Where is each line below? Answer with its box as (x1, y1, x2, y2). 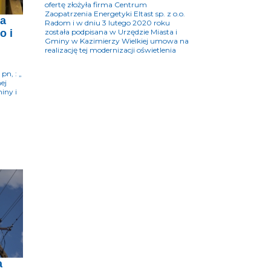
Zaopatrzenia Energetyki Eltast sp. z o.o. (45, 9, 185, 19)
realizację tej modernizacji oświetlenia (45, 45, 176, 55)
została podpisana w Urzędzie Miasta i (45, 27, 177, 37)
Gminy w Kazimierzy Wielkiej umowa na (45, 36, 189, 46)
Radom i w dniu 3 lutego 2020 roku (45, 18, 170, 28)
